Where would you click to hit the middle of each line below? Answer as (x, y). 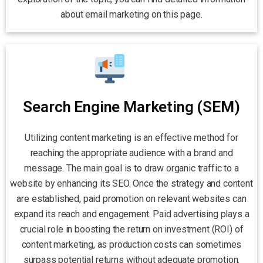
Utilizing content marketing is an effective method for (131, 138)
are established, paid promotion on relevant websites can (131, 199)
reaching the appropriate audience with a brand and (131, 153)
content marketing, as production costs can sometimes (131, 245)
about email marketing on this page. (131, 14)
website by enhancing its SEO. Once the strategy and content (131, 184)
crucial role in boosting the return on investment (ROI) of (131, 230)
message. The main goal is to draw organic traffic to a (131, 168)
